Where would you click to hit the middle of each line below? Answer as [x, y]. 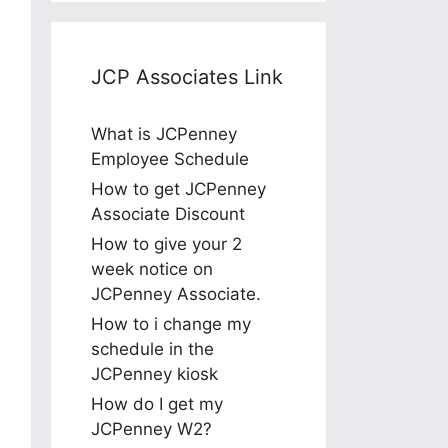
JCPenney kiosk [154, 373]
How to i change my [171, 323]
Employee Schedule [170, 158]
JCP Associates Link [187, 76]
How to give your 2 [166, 243]
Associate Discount [168, 213]
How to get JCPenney [178, 188]
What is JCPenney [164, 133]
